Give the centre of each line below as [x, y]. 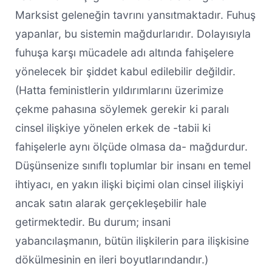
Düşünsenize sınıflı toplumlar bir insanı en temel [133, 165]
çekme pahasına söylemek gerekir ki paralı [122, 109]
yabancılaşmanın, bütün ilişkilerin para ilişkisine [132, 240]
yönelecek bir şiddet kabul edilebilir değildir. [125, 71]
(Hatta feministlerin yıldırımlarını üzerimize [119, 90]
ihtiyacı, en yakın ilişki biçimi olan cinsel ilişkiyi [129, 184]
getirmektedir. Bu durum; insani [93, 222]
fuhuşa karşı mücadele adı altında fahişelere [124, 52]
